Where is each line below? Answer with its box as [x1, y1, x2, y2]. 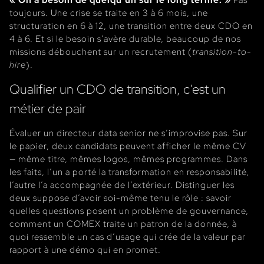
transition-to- [192, 45, 252, 57]
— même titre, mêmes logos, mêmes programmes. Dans [9, 153, 247, 164]
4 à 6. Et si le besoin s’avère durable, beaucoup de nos [9, 32, 241, 44]
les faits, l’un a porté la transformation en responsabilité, [9, 166, 249, 177]
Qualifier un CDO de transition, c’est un [9, 80, 226, 98]
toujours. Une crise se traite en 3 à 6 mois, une [9, 6, 208, 18]
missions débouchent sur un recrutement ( [9, 45, 192, 57]
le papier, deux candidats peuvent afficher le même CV [9, 140, 246, 151]
